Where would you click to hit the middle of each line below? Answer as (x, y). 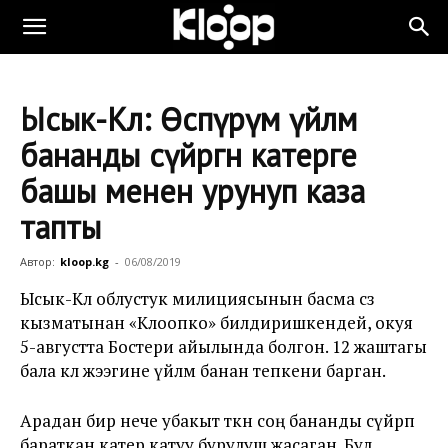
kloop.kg (84, 261)
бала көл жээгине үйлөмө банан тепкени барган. (203, 370)
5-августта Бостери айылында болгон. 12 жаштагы (223, 346)
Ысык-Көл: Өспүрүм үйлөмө (188, 119)
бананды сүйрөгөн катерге (188, 155)
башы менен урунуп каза (192, 191)
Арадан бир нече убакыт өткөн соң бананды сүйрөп (217, 420)
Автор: (37, 261)
